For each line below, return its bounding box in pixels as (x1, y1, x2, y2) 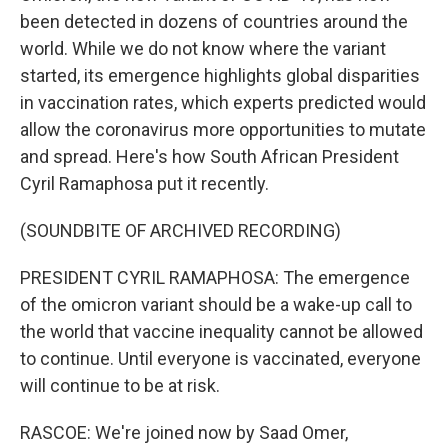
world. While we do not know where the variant (20, 38, 386, 59)
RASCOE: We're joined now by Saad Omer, (20, 422, 348, 443)
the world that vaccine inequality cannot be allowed (20, 321, 423, 342)
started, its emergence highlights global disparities (20, 65, 420, 86)
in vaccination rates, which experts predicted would (20, 92, 426, 113)
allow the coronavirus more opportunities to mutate (20, 119, 426, 140)
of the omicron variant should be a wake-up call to (20, 294, 412, 315)
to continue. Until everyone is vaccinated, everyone (20, 348, 421, 369)
